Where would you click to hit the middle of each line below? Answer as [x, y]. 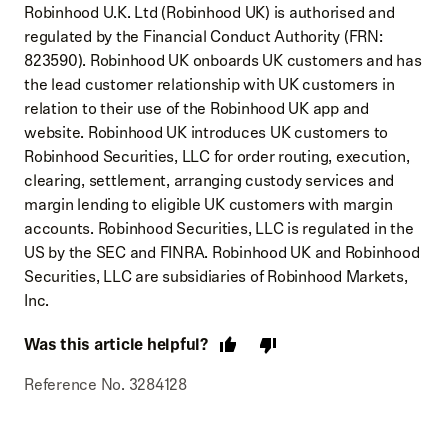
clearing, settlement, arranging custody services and [209, 180]
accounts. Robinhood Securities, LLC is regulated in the [219, 228]
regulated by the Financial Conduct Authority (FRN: [203, 36]
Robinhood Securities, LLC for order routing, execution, [217, 156]
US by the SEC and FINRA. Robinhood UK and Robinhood [222, 252]
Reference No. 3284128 [105, 384]
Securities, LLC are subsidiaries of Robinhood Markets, [216, 276]
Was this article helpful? [116, 344]
